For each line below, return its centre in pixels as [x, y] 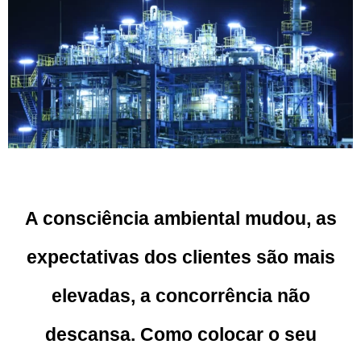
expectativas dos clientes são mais [180, 257]
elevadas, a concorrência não [180, 296]
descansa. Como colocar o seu [180, 335]
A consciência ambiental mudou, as [180, 219]
